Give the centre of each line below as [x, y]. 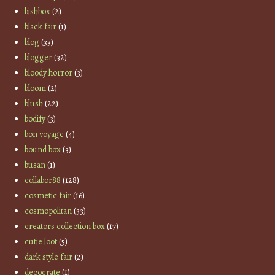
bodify [35, 118]
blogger [39, 57]
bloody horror [49, 72]
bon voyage [45, 134]
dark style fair [49, 257]
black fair [41, 26]
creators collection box [65, 226]
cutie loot [41, 241]
